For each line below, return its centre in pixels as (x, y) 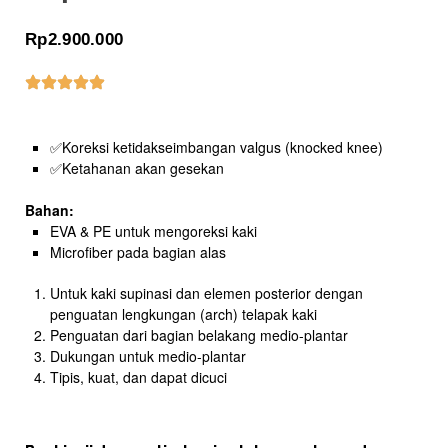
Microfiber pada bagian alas (137, 252)
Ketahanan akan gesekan (142, 168)
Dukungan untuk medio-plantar (147, 356)
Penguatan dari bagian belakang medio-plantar (198, 335)
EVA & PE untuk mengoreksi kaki (153, 231)
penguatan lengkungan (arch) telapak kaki (183, 314)
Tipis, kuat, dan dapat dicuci (138, 377)
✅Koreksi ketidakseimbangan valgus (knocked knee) (216, 147)
